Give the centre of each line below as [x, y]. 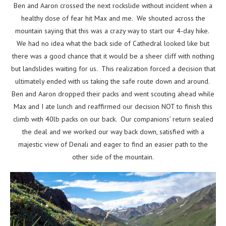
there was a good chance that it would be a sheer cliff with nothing [113, 56]
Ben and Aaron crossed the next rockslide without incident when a [113, 6]
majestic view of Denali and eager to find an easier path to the [113, 145]
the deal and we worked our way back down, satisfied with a [113, 132]
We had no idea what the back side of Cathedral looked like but [113, 44]
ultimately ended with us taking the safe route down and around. [113, 81]
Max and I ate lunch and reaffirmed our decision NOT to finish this [113, 107]
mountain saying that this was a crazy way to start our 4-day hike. [113, 31]
